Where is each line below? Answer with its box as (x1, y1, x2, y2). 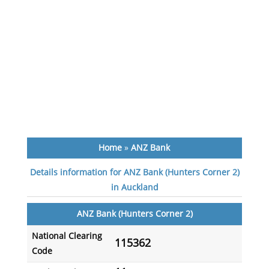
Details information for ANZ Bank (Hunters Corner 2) (29, 168, 240, 178)
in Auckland (110, 183, 159, 193)
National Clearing (31, 231, 102, 241)
